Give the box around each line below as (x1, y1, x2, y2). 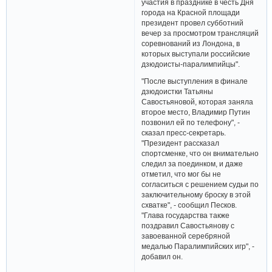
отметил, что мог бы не (141, 170, 222, 178)
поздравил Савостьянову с (141, 222, 235, 230)
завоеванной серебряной (141, 232, 231, 240)
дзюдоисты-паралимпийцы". (141, 59, 240, 68)
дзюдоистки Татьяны (141, 87, 214, 96)
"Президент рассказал (141, 139, 220, 148)
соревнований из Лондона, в (141, 39, 240, 47)
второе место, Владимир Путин (141, 108, 251, 117)
